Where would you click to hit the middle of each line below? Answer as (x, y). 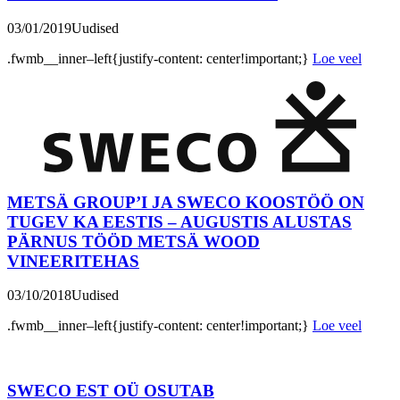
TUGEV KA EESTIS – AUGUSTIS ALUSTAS (179, 221)
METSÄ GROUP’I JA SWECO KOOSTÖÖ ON (186, 202)
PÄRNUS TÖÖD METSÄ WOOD (133, 241)
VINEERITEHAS (73, 261)
